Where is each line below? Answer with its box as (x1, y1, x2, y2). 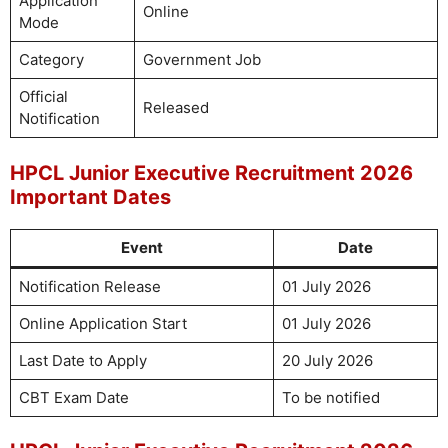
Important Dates (10, 184, 171, 209)
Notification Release (18, 276, 161, 296)
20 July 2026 (281, 350, 373, 370)
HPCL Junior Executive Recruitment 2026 (10, 160, 413, 185)
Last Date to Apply (18, 350, 147, 370)
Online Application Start (18, 313, 187, 333)
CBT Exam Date (18, 387, 129, 407)
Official (18, 87, 68, 106)
